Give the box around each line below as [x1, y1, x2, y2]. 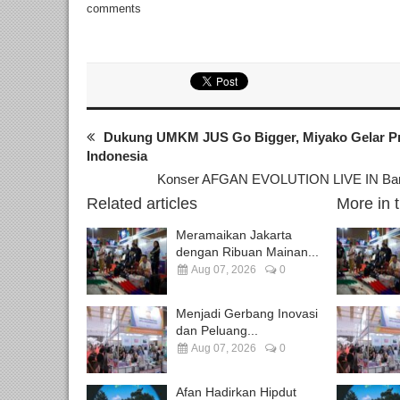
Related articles [87, 194, 197, 212]
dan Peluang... [176, 322, 258, 337]
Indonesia [87, 147, 147, 163]
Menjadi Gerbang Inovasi [176, 305, 318, 321]
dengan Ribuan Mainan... [176, 244, 319, 259]
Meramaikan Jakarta [176, 227, 292, 242]
